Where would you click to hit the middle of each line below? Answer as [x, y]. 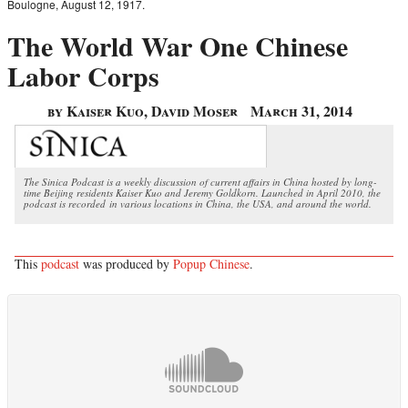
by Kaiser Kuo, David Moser [142, 111]
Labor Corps [83, 76]
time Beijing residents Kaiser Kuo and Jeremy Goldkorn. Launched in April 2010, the [202, 192]
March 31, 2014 [301, 111]
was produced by [126, 263]
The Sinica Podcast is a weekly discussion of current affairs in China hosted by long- [200, 181]
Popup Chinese [211, 263]
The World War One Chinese [178, 46]
